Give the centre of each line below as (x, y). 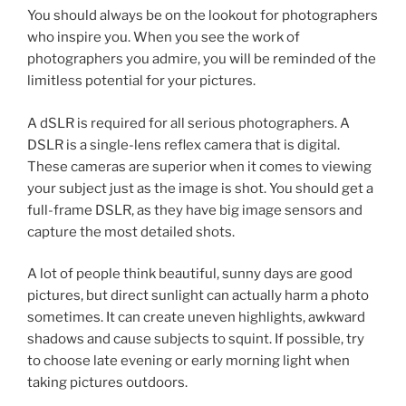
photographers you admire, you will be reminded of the (202, 59)
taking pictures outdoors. (107, 382)
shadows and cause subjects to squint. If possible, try (196, 339)
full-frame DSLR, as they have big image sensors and (195, 210)
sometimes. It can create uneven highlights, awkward (196, 317)
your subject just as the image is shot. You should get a (200, 188)
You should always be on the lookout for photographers (203, 15)
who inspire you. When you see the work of (164, 37)
